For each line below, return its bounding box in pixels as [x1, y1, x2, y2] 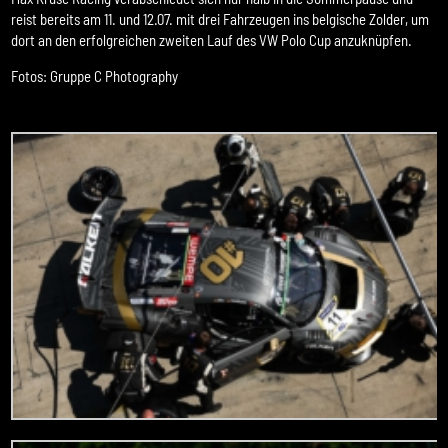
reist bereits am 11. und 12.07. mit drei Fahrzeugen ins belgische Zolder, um [11, 9, 430, 28]
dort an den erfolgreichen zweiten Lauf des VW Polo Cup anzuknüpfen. [11, 30, 413, 49]
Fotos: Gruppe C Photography [11, 66, 179, 85]
